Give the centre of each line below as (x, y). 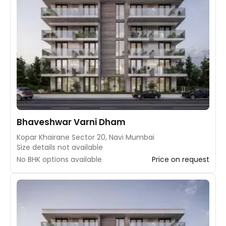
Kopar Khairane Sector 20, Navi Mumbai (86, 137)
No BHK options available (59, 159)
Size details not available (60, 147)
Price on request (181, 159)
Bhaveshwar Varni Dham (71, 122)
